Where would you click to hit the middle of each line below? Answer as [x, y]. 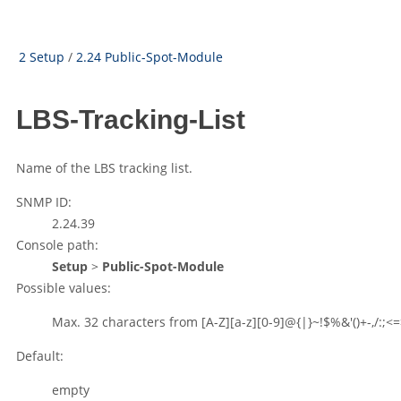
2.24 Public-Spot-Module [149, 57]
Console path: [57, 245]
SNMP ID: [44, 202]
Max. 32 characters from [127, 322]
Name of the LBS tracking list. [104, 168]
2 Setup [42, 57]
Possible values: [64, 288]
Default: [40, 356]
